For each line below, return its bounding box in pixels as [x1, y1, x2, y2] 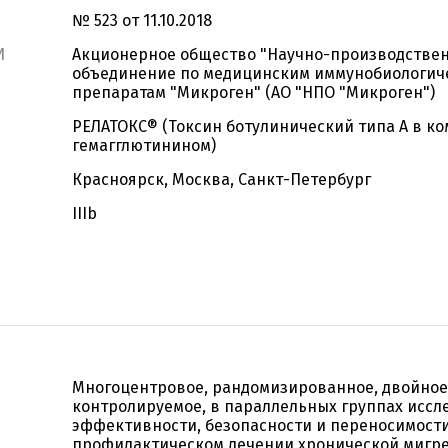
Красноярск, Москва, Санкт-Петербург [72, 170, 371, 189]
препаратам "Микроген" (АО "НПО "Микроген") [72, 83, 435, 102]
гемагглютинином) [72, 136, 216, 155]
